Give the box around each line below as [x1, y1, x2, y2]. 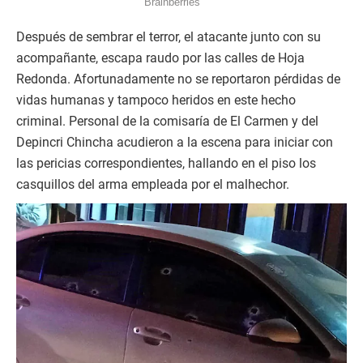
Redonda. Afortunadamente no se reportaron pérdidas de [16, 71, 340, 88]
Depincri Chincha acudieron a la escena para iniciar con [16, 135, 333, 151]
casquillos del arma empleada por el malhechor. [16, 177, 289, 193]
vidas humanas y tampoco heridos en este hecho [16, 92, 296, 109]
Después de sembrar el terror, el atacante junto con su [16, 29, 321, 45]
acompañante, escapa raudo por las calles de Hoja [16, 50, 305, 66]
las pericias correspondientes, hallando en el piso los [16, 156, 316, 172]
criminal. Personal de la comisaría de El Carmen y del [16, 113, 318, 130]
